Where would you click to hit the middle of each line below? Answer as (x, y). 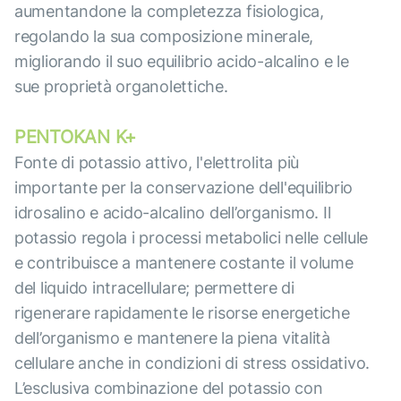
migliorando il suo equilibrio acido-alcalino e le (182, 62)
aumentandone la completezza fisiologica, (169, 12)
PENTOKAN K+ (76, 137)
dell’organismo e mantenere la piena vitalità (172, 338)
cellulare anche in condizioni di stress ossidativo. (192, 363)
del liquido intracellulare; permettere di (154, 288)
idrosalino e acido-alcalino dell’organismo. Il (173, 213)
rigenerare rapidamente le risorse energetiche (182, 313)
